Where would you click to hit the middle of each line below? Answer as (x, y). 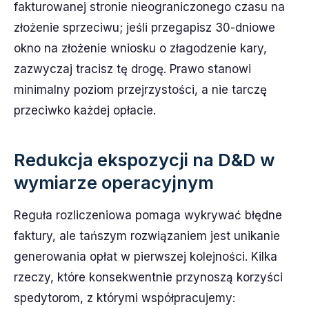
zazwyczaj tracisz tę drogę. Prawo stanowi (132, 69)
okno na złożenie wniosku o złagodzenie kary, (140, 48)
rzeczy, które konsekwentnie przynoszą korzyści (148, 277)
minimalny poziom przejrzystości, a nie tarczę (140, 89)
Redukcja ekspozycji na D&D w (144, 159)
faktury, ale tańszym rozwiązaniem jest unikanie (147, 236)
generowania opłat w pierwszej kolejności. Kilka (146, 256)
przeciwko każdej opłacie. (85, 110)
